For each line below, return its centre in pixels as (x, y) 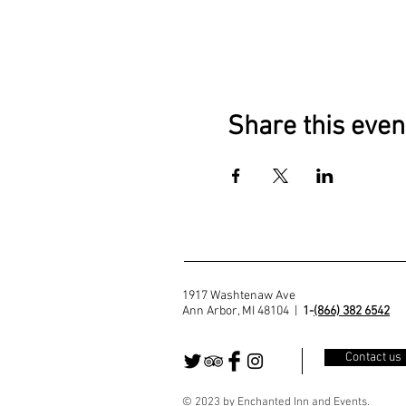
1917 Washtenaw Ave (239, 295)
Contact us (373, 357)
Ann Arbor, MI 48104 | (242, 311)
